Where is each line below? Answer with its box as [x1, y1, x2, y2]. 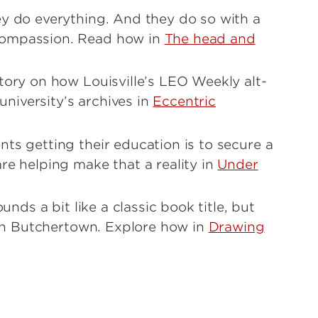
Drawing [208, 219, 265, 235]
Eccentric [153, 94, 216, 109]
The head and [164, 31, 256, 46]
